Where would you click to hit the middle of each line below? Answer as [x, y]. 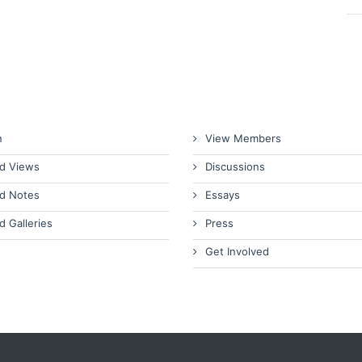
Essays [223, 195]
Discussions [235, 166]
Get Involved [237, 251]
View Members [243, 138]
